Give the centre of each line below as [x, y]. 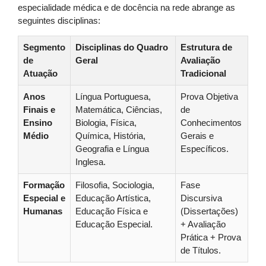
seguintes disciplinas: [59, 20]
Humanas [43, 211]
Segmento [44, 47]
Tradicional [203, 73]
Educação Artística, [113, 198]
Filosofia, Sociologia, [115, 185]
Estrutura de [206, 47]
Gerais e [197, 136]
